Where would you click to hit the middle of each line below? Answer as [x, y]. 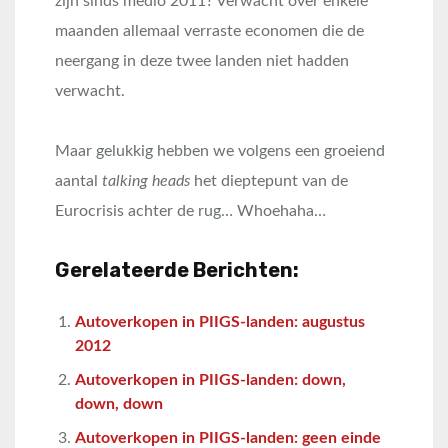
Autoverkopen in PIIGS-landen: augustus [220, 322]
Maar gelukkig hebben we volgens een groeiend [220, 151]
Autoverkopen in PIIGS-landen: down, [210, 380]
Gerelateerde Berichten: [177, 270]
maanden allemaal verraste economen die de [209, 31]
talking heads [146, 181]
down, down [119, 404]
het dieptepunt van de [269, 181]
